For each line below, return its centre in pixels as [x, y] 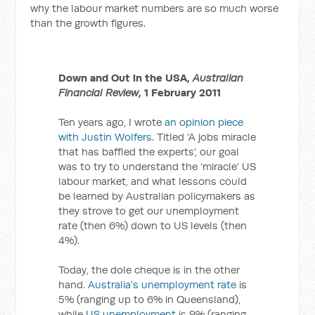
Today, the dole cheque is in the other [149, 270]
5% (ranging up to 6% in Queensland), [150, 299]
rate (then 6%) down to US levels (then [153, 225]
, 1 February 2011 [180, 92]
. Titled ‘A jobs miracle [204, 137]
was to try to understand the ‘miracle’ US [157, 166]
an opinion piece [204, 122]
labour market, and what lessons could [153, 181]
